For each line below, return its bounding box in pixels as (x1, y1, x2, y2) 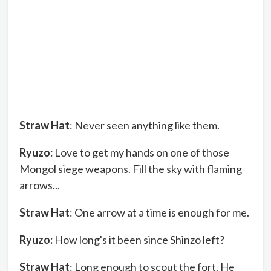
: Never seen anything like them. (70, 119, 220, 132)
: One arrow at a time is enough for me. (70, 206, 249, 220)
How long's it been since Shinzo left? (53, 233, 224, 247)
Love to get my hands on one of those (53, 146, 229, 160)
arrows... (19, 178, 60, 192)
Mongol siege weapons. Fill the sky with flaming (19, 162, 242, 176)
